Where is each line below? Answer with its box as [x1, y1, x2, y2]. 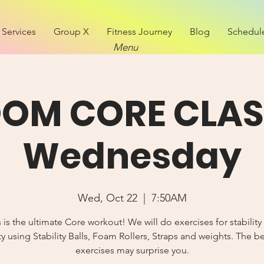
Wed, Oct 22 [77, 192, 137, 204]
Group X [54, 26, 89, 37]
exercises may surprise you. [75, 245, 189, 256]
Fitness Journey [107, 26, 172, 37]
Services [2, 26, 36, 37]
